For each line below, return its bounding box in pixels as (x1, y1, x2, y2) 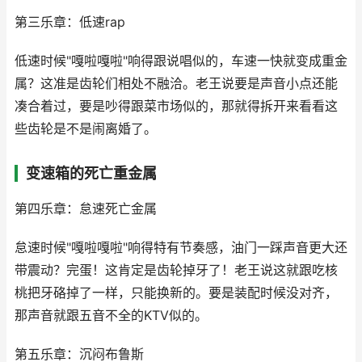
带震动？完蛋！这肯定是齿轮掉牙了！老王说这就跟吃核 (15, 263, 338, 278)
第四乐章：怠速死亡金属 (15, 201, 157, 217)
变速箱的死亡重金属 (26, 165, 157, 182)
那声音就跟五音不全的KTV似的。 (15, 308, 208, 323)
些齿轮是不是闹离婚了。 (15, 121, 157, 137)
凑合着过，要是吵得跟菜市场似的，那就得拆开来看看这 (15, 99, 338, 114)
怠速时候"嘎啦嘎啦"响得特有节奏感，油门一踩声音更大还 (15, 240, 347, 255)
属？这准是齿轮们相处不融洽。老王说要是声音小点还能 (15, 76, 338, 91)
